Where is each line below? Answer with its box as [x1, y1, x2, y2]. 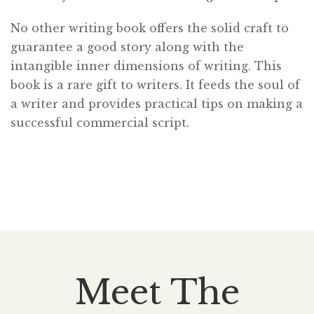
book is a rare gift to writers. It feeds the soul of [11, 78, 300, 93]
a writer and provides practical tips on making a [11, 97, 303, 111]
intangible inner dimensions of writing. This [11, 59, 282, 74]
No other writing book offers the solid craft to [11, 21, 289, 36]
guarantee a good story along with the [11, 40, 244, 55]
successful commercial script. [11, 116, 189, 130]
